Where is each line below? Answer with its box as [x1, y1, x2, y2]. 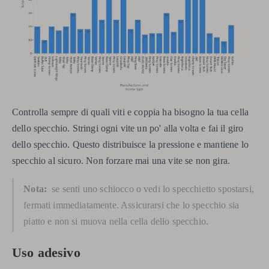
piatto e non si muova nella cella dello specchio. [23, 216, 209, 227]
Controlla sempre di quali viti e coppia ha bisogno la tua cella [12, 107, 249, 118]
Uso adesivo [12, 245, 80, 260]
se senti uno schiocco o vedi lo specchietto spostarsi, [49, 184, 254, 195]
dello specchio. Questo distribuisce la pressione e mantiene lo [12, 139, 249, 150]
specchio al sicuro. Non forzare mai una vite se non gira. [12, 156, 231, 166]
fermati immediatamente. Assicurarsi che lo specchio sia [23, 200, 239, 211]
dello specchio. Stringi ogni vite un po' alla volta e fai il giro [12, 123, 244, 134]
